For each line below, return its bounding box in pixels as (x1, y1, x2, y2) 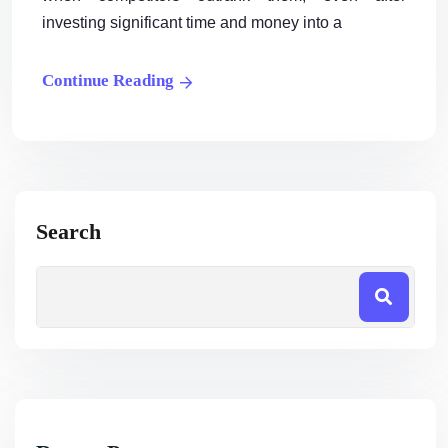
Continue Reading (42, 70, 174, 90)
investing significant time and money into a (42, 13, 342, 31)
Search (36, 218, 101, 244)
